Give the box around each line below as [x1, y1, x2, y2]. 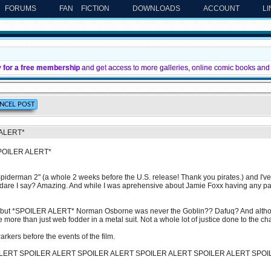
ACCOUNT [203, 4, 240, 13]
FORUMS [5, 4, 36, 13]
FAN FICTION [59, 4, 109, 13]
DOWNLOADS [132, 4, 180, 13]
